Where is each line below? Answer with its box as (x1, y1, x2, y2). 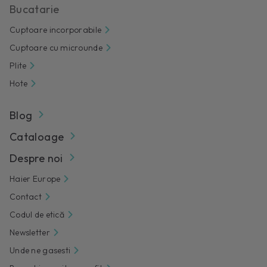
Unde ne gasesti (10, 244, 71, 256)
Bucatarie (10, 2, 60, 16)
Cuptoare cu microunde (10, 42, 103, 53)
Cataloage (10, 129, 64, 144)
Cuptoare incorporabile (10, 24, 102, 35)
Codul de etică (10, 209, 64, 220)
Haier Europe (10, 173, 61, 184)
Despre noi (10, 151, 63, 165)
